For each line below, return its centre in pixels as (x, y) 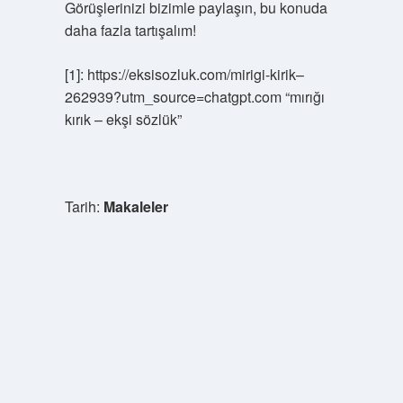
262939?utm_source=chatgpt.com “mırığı (194, 97)
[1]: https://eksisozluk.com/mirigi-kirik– (184, 74)
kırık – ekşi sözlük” (123, 119)
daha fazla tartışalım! (130, 30)
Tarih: (84, 206)
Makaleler (135, 206)
